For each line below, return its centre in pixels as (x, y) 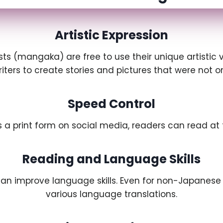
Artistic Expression (111, 35)
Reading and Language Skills (111, 159)
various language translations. (111, 194)
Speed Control (111, 104)
